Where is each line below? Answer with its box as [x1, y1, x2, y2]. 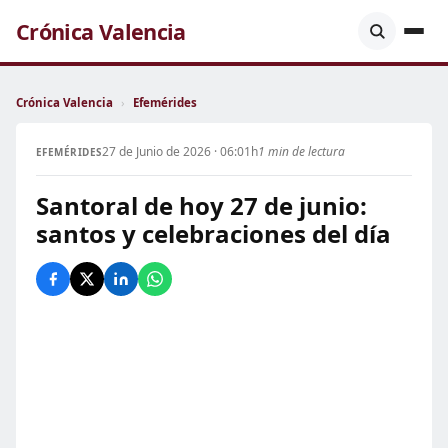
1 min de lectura [257, 143, 345, 160]
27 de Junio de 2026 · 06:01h [101, 143, 258, 160]
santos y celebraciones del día [36, 217, 391, 250]
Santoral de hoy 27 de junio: [36, 189, 367, 222]
